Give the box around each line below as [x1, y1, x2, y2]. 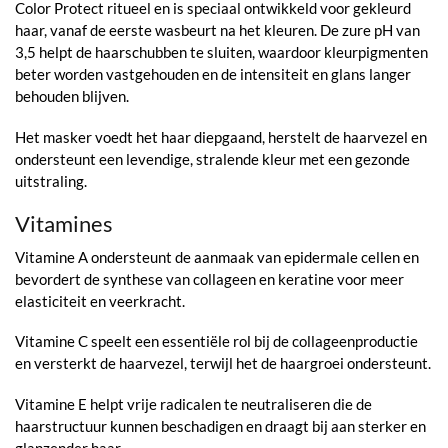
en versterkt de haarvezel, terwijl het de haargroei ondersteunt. [15, 354, 431, 373]
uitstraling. [15, 171, 87, 190]
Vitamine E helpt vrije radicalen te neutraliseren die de [15, 394, 372, 413]
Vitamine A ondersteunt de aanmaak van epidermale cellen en [15, 247, 419, 266]
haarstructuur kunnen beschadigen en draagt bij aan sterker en [15, 416, 426, 435]
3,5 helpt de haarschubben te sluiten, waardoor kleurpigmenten [15, 43, 428, 62]
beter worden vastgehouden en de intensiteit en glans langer [15, 65, 411, 84]
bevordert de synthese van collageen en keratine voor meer [15, 269, 404, 288]
